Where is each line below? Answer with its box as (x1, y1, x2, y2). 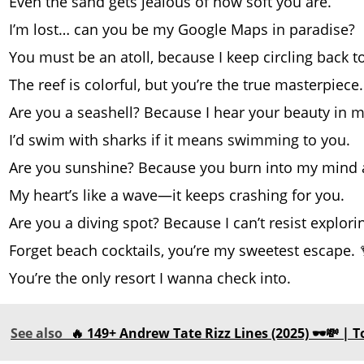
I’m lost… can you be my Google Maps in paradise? (9, 19, 355, 40)
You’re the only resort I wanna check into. (9, 268, 291, 288)
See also (11, 324, 63, 343)
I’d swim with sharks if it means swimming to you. (9, 130, 350, 150)
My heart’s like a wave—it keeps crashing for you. (9, 185, 344, 206)
